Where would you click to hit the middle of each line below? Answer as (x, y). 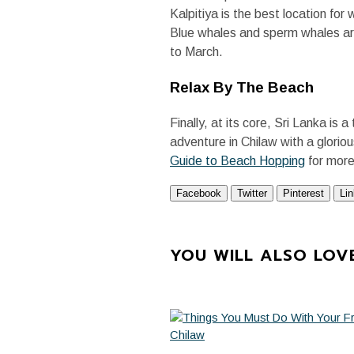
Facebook (199, 193)
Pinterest (304, 193)
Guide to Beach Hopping (238, 160)
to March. (197, 52)
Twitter (252, 193)
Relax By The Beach (242, 88)
